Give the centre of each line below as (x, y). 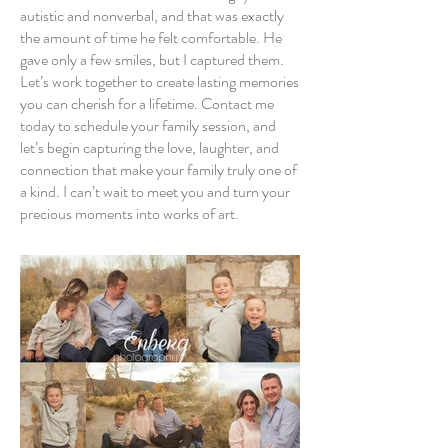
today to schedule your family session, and (148, 125)
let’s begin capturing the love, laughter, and (149, 147)
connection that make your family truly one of (158, 169)
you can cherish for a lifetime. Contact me (147, 103)
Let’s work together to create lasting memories (159, 81)
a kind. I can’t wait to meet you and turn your (155, 191)
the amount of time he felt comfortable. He (151, 37)
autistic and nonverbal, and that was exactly (152, 15)
